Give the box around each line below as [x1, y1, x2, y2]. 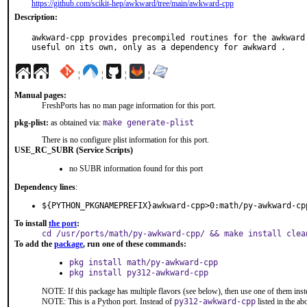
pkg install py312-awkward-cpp [69, 268, 208, 278]
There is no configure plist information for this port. [42, 135, 209, 145]
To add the [14, 239, 54, 249]
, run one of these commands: [83, 239, 186, 249]
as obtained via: [49, 118, 103, 127]
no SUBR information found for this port [69, 164, 203, 173]
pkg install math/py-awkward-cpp [69, 258, 218, 267]
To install [14, 219, 49, 228]
